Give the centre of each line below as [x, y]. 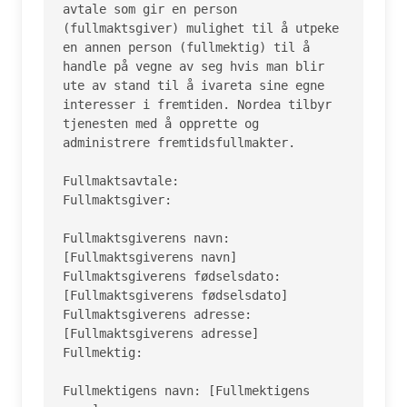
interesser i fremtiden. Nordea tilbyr [197, 105]
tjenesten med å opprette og [161, 124]
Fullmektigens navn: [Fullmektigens [186, 391]
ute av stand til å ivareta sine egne [194, 86]
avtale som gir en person [150, 10]
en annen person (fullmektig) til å [186, 48]
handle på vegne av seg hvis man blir [194, 67]
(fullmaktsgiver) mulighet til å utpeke [201, 29]
